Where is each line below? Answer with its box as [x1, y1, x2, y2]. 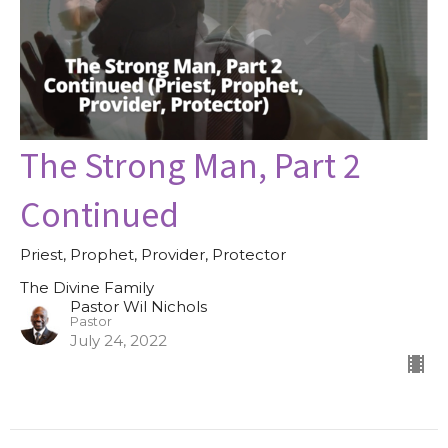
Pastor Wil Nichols [70, 296, 207, 316]
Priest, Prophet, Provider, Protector [20, 244, 286, 264]
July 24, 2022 [70, 330, 167, 350]
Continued [20, 189, 179, 236]
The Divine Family [20, 277, 154, 297]
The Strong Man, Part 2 [20, 140, 361, 187]
